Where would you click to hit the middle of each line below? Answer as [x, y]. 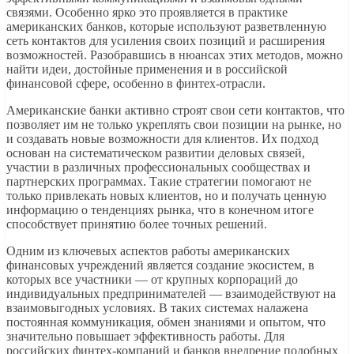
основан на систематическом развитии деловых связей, [156, 153]
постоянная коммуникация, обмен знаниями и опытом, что [166, 322]
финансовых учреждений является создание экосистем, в [160, 265]
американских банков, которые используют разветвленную [166, 26]
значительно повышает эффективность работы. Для [145, 336]
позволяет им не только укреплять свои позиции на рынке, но [174, 124]
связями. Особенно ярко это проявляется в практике [147, 12]
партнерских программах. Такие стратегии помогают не [159, 181]
